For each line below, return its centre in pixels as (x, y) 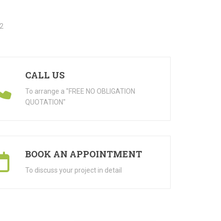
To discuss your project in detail (73, 170)
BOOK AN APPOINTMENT (83, 154)
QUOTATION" (45, 102)
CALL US (45, 75)
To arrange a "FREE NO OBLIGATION (80, 91)
